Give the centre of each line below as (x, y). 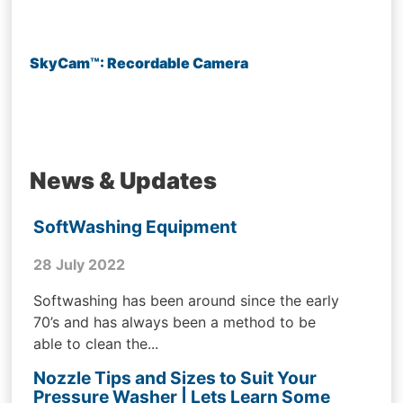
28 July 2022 (80, 265)
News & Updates (124, 180)
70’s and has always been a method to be (175, 322)
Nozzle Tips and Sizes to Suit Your (175, 378)
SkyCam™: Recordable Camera (139, 63)
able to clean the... (96, 344)
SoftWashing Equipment (135, 227)
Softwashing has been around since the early (187, 301)
